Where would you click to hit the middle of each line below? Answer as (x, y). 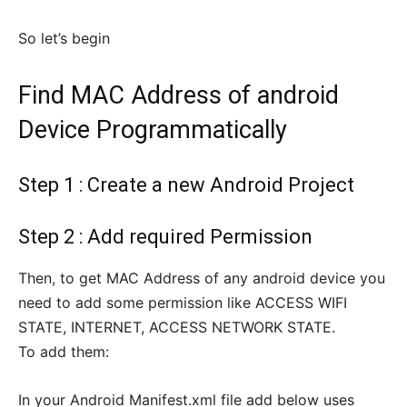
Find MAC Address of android (179, 96)
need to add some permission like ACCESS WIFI (183, 303)
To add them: (64, 352)
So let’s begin (64, 39)
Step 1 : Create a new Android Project (186, 185)
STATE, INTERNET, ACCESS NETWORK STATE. (177, 328)
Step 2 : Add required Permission (165, 237)
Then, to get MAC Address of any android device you (202, 278)
